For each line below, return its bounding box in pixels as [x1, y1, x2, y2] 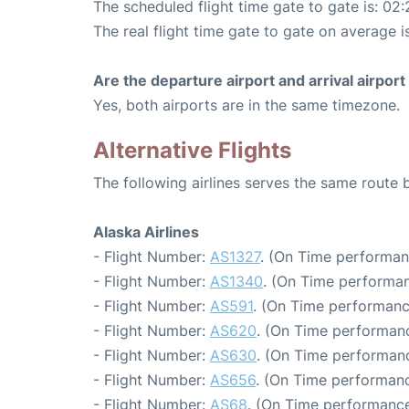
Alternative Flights [93, 137, 291, 164]
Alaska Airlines [93, 223, 199, 242]
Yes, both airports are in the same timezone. [93, 96, 400, 115]
